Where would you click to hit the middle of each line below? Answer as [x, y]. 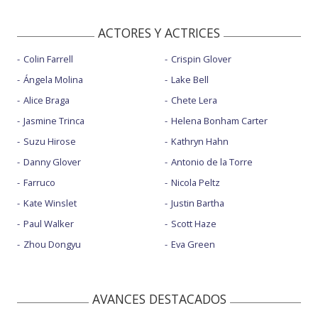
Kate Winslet [50, 203]
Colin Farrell [48, 59]
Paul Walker [49, 224]
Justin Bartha [197, 203]
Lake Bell [190, 80]
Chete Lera [194, 100]
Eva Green [193, 245]
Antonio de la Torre [212, 162]
